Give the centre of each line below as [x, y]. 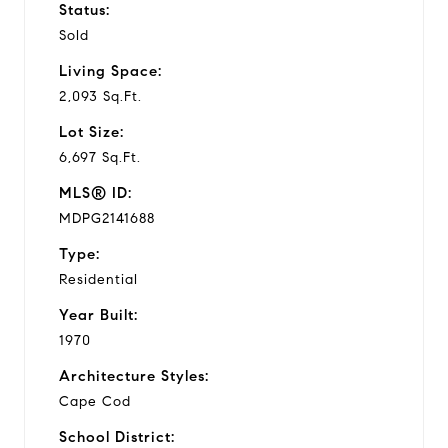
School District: [117, 436]
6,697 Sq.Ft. [100, 157]
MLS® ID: [95, 192]
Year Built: [98, 314]
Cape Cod [95, 401]
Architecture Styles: [134, 375]
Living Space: [110, 70]
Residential [98, 279]
